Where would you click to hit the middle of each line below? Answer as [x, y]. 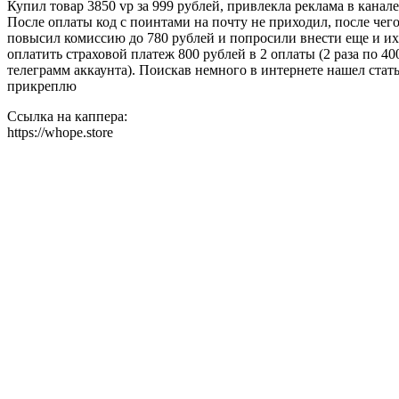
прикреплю [42, 86]
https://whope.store [60, 133]
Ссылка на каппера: [67, 117]
